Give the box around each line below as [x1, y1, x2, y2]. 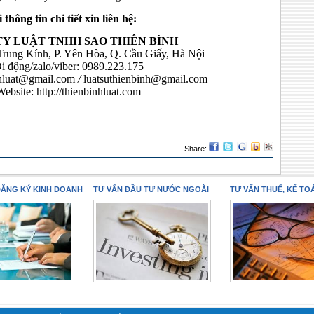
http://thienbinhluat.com [36, 86, 142, 97]
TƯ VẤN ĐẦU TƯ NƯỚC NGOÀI [93, 185, 210, 193]
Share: [184, 144, 209, 153]
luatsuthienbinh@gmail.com [83, 73, 208, 85]
